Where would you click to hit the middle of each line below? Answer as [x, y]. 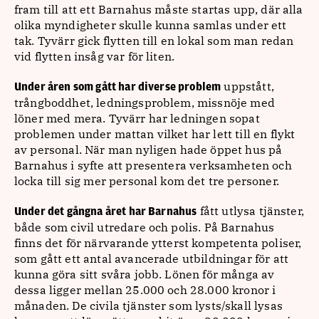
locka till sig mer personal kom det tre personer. [147, 181]
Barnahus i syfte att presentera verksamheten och [153, 165]
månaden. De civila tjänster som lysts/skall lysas [148, 305]
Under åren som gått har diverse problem [118, 87]
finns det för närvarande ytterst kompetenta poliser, [158, 243]
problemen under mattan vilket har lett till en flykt [155, 134]
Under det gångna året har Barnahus [106, 211]
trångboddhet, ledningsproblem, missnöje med [145, 103]
